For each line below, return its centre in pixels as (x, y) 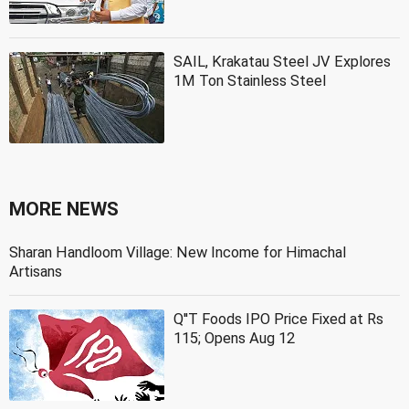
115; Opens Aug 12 (234, 338)
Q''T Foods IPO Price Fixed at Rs (278, 319)
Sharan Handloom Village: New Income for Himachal (178, 252)
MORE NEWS (64, 209)
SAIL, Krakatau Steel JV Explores (282, 61)
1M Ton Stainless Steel (250, 80)
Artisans (36, 271)
